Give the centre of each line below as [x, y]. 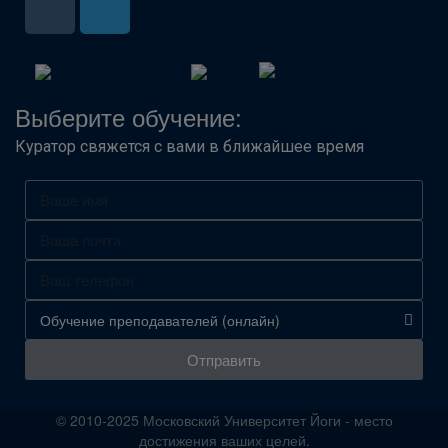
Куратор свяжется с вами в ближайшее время [189, 146]
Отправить [224, 360]
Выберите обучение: [128, 116]
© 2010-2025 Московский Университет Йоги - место [224, 419]
